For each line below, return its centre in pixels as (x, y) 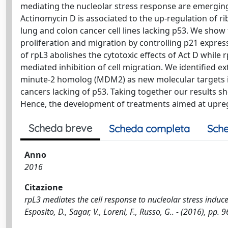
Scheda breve (60, 128)
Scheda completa (149, 129)
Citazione (44, 187)
